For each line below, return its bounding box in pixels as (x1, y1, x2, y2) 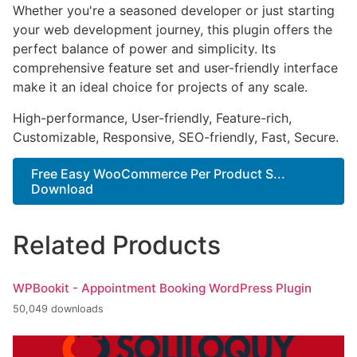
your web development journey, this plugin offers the (13, 22, 332, 38)
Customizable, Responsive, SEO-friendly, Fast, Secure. (13, 128, 339, 145)
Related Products (13, 229, 221, 261)
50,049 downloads (13, 302, 104, 315)
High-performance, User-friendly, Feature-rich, (13, 109, 292, 126)
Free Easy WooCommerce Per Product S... (31, 165, 286, 182)
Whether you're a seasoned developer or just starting (13, 2, 335, 19)
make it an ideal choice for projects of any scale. (13, 79, 308, 96)
